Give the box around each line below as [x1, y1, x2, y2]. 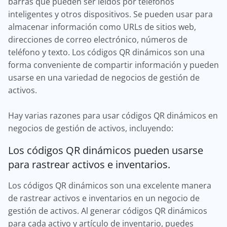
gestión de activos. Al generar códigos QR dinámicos [8, 205, 207, 216]
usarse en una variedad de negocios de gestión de [8, 72, 200, 83]
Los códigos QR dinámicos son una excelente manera [8, 180, 211, 191]
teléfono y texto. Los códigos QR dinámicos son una [8, 47, 205, 58]
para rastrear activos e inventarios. [8, 157, 170, 171]
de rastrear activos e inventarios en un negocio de [8, 193, 200, 204]
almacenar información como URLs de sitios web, [8, 21, 196, 32]
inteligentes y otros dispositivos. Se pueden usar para [8, 9, 213, 20]
